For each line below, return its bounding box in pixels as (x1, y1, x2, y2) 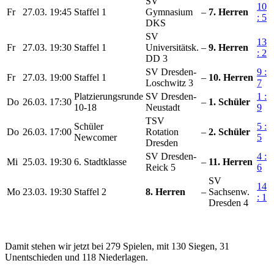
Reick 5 (146, 161, 176, 172)
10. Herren (209, 72, 253, 83)
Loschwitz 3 (146, 77, 193, 88)
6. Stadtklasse (74, 156, 127, 167)
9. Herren (209, 42, 248, 53)
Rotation (146, 126, 179, 137)
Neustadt (146, 102, 180, 113)
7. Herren (209, 6, 248, 17)
